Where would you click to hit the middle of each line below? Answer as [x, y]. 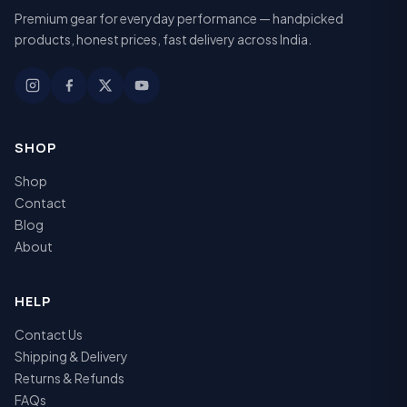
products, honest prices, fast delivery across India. [163, 39]
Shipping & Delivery [71, 356]
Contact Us [49, 334]
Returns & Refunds [69, 377]
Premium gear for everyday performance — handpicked [179, 18]
